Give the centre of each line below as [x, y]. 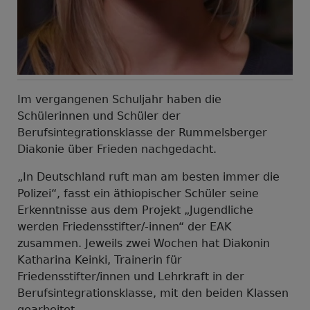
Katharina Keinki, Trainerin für [100, 259]
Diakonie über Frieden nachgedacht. [117, 149]
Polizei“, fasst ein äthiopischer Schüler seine [138, 193]
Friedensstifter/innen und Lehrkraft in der [131, 276]
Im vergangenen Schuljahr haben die [119, 99]
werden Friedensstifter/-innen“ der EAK [125, 226]
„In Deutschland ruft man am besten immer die [148, 176]
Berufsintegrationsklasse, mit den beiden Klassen [153, 293]
